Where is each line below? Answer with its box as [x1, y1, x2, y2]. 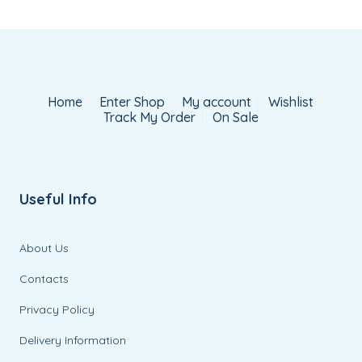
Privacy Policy [19, 302, 95, 317]
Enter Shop [99, 94, 165, 110]
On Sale [213, 109, 259, 125]
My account [182, 94, 251, 110]
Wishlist [268, 94, 314, 110]
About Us [19, 241, 69, 255]
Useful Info [19, 190, 98, 208]
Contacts [19, 271, 69, 286]
